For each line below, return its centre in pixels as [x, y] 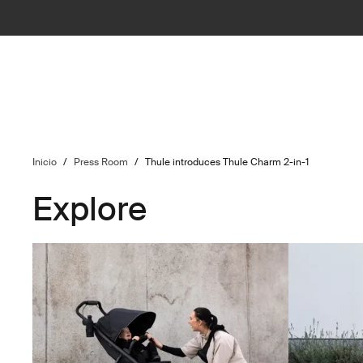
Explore [90, 209]
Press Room [101, 162]
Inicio [45, 162]
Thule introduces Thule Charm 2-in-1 [227, 162]
